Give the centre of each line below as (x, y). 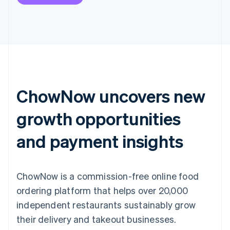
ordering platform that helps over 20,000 (102, 190)
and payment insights (100, 141)
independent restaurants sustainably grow (106, 204)
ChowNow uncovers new (111, 95)
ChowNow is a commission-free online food (108, 176)
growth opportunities (99, 118)
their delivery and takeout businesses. (97, 219)
